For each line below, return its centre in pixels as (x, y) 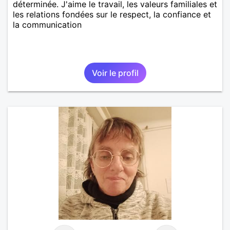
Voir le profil (115, 73)
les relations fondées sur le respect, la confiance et (112, 14)
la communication (47, 24)
